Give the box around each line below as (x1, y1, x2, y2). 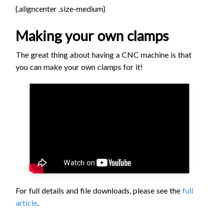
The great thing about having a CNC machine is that (16, 49, 192, 59)
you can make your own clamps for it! (16, 62, 143, 71)
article (16, 197, 37, 207)
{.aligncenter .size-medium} (16, 3, 105, 13)
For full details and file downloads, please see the (16, 185, 182, 195)
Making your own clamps (16, 27, 169, 44)
